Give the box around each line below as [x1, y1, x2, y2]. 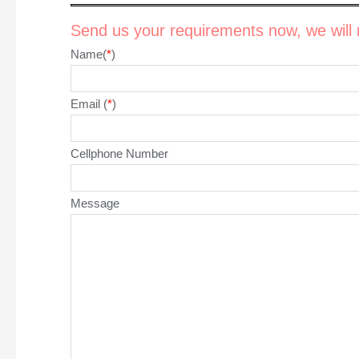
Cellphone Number [70, 147, 168, 161]
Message [70, 196, 119, 211]
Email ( [70, 97, 107, 111]
